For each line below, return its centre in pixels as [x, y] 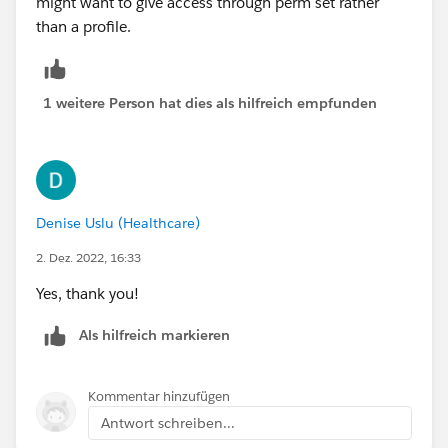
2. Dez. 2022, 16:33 [88, 257]
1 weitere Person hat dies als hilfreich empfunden [210, 102]
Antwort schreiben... [168, 422]
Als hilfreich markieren [154, 334]
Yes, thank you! [87, 293]
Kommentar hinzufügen [159, 396]
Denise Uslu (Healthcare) [118, 222]
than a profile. [83, 26]
